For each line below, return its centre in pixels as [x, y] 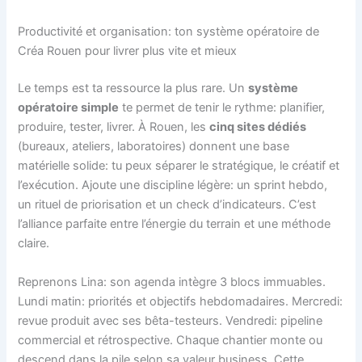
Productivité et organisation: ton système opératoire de [169, 32]
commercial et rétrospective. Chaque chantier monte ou [170, 340]
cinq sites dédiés [258, 127]
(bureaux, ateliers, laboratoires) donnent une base [154, 147]
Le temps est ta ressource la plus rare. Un [133, 88]
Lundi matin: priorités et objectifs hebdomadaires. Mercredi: [181, 301]
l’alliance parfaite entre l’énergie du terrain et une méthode [175, 224]
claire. [34, 244]
